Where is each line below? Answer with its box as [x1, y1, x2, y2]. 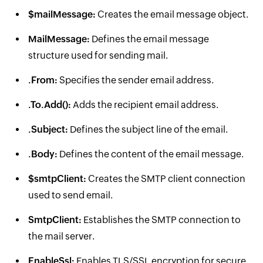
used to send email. [28, 190, 113, 201]
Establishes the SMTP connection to [82, 214, 241, 225]
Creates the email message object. [96, 9, 248, 20]
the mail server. [28, 231, 95, 242]
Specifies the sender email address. [58, 75, 214, 86]
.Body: [28, 149, 58, 160]
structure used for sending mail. [28, 50, 168, 61]
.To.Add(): [28, 99, 71, 110]
